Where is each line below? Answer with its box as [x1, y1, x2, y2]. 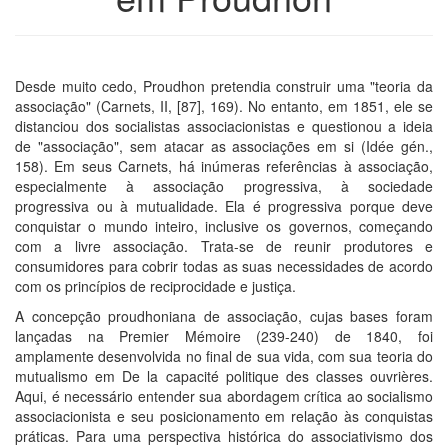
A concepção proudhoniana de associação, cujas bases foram [15, 305, 433, 326]
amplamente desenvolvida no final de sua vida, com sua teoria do [15, 345, 433, 366]
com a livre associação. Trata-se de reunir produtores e [15, 235, 433, 256]
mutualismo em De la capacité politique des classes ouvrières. [15, 365, 433, 386]
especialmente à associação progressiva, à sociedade [15, 175, 433, 196]
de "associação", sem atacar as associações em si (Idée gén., [15, 135, 433, 156]
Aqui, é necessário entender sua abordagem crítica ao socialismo [15, 385, 433, 406]
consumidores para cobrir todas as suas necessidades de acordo [15, 255, 433, 276]
